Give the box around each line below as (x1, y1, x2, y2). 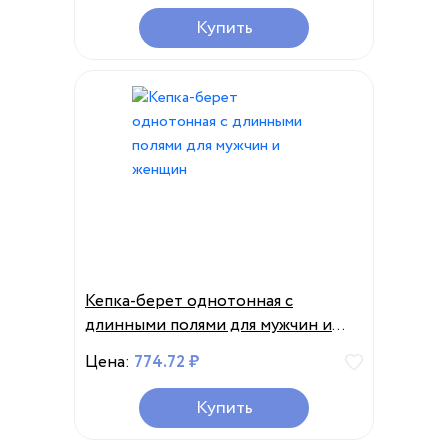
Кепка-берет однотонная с (85, 289, 293, 314)
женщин (85, 337, 149, 362)
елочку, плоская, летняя (85, 5, 264, 30)
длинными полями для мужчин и (85, 313, 332, 338)
